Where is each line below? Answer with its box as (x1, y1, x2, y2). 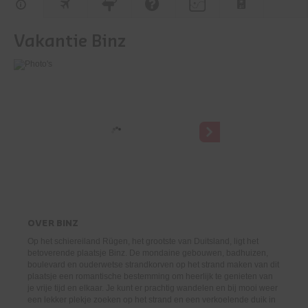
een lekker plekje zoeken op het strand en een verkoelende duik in (27, 295, 276, 305)
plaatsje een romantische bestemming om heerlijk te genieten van (27, 272, 273, 281)
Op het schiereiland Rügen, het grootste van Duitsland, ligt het (27, 236, 258, 246)
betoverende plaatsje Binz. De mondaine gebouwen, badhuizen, (27, 248, 268, 258)
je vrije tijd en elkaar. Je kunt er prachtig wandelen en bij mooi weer (27, 283, 278, 293)
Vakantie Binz (14, 33, 126, 50)
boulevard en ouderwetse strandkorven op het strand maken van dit (27, 260, 279, 269)
